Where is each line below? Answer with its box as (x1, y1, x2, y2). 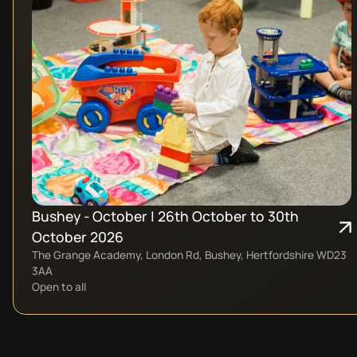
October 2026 (31, 227, 124, 247)
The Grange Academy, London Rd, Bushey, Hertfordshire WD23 (31, 247, 347, 263)
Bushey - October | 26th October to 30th (31, 206, 299, 226)
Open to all (31, 279, 86, 295)
